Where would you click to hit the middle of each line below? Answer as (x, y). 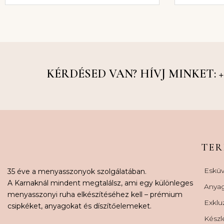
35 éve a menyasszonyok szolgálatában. (77, 171)
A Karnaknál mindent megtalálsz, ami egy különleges (100, 183)
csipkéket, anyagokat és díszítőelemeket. (79, 206)
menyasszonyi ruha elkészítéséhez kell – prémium (95, 194)
